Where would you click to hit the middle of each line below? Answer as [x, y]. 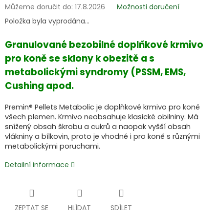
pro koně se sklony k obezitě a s [80, 58]
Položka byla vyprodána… [47, 21]
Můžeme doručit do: [39, 7]
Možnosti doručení [148, 7]
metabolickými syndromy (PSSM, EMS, [95, 72]
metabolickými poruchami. [53, 146]
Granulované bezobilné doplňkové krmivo [104, 44]
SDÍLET [121, 208]
